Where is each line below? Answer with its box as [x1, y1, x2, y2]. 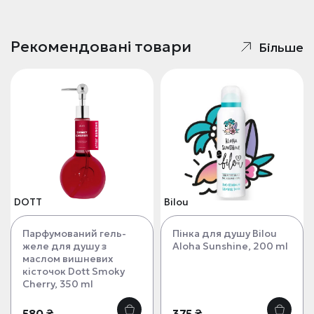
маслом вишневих [22, 252, 114, 265]
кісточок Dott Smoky [22, 265, 125, 278]
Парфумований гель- [22, 227, 126, 240]
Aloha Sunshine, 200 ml [172, 240, 288, 252]
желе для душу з [22, 240, 107, 252]
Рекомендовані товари [11, 37, 191, 56]
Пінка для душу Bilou [172, 227, 277, 240]
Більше [259, 39, 303, 55]
